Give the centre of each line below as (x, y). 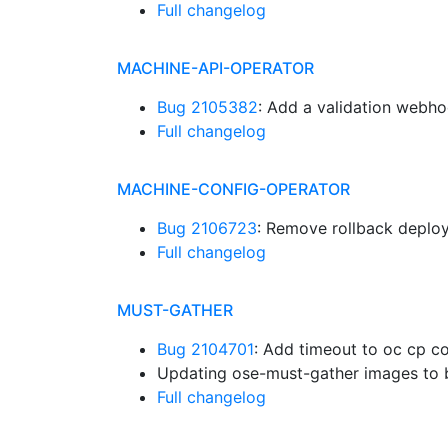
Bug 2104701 (205, 349)
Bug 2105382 (207, 107)
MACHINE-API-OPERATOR (215, 68)
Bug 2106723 (207, 228)
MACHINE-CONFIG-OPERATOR (233, 189)
